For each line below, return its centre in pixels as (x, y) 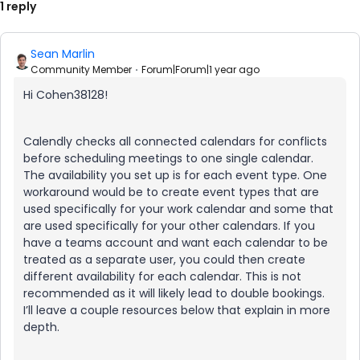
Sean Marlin (63, 54)
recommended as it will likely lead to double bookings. (174, 293)
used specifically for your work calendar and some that (178, 209)
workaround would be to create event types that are (171, 192)
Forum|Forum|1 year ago (200, 70)
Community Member (81, 70)
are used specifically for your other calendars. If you (169, 226)
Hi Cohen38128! (67, 95)
